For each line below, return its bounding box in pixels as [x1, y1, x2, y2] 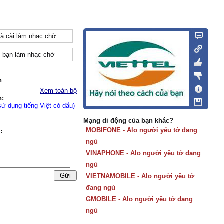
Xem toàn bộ [40, 87, 77, 94]
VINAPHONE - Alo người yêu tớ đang [86, 149, 201, 157]
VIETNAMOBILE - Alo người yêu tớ [86, 172, 194, 180]
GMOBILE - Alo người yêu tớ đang [86, 195, 193, 203]
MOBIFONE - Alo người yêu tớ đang [86, 126, 197, 134]
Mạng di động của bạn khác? [83, 117, 173, 124]
